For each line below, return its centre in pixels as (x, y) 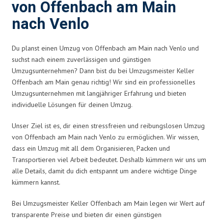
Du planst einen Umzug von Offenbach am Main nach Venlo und (105, 48)
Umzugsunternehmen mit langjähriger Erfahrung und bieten (99, 93)
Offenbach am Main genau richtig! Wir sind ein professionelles (104, 82)
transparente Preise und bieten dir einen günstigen (87, 214)
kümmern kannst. (36, 182)
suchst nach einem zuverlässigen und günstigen (81, 59)
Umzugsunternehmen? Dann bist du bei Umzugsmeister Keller (103, 70)
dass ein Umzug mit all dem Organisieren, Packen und (91, 148)
